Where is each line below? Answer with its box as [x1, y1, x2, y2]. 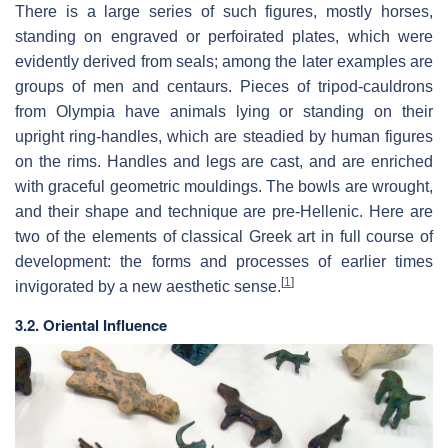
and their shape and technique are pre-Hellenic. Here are [15, 203, 433, 221]
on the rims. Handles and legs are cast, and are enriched [15, 153, 433, 171]
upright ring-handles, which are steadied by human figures [15, 128, 433, 146]
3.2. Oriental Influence [15, 314, 167, 337]
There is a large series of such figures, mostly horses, [15, 3, 433, 21]
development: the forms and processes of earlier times [15, 253, 433, 271]
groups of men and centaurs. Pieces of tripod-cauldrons [15, 78, 433, 96]
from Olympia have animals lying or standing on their [15, 103, 433, 121]
